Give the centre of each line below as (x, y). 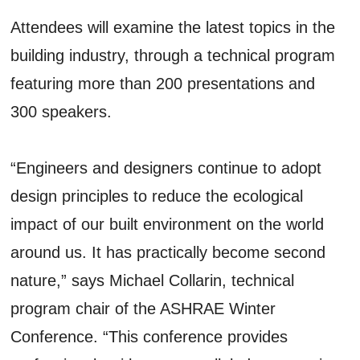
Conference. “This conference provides (149, 336)
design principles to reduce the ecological (157, 196)
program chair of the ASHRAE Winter (143, 308)
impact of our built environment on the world (168, 224)
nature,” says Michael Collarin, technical (153, 280)
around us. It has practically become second (168, 252)
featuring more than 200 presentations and (163, 83)
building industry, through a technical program (173, 55)
